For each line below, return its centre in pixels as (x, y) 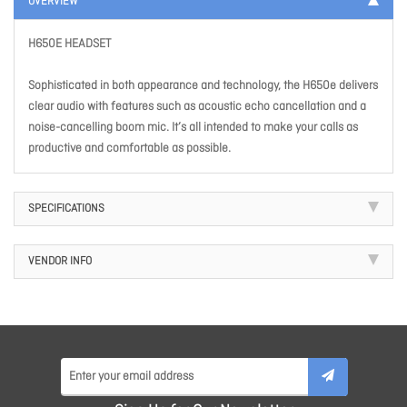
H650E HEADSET (69, 45)
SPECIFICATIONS (66, 209)
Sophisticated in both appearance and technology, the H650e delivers (203, 86)
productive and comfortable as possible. (129, 149)
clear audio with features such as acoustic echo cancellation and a (197, 107)
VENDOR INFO (60, 262)
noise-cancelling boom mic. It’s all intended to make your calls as (193, 128)
